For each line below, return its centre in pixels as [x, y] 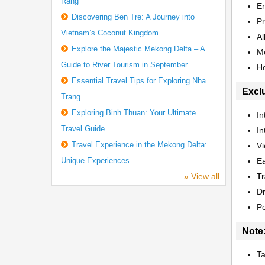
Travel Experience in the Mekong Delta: [139, 145]
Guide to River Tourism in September [124, 65]
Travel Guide [83, 129]
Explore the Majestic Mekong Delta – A [138, 49]
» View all [201, 176]
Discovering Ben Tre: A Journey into [133, 17]
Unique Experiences [95, 161]
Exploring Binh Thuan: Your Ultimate [133, 113]
